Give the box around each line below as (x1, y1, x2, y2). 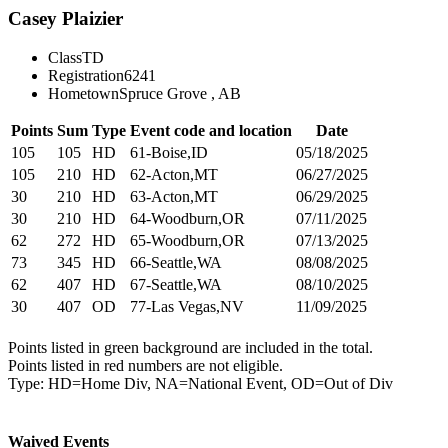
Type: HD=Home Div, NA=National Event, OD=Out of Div (8, 374, 393, 392)
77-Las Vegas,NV (130, 297, 244, 315)
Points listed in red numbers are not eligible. (8, 356, 283, 374)
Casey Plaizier (8, 8, 123, 29)
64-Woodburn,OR (130, 209, 245, 227)
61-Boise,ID (130, 143, 208, 161)
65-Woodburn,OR (130, 231, 245, 249)
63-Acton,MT (130, 187, 218, 205)
